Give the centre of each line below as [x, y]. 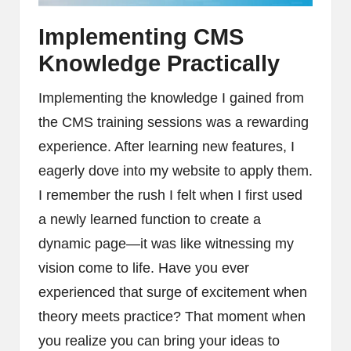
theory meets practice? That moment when [172, 317]
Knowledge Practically [159, 64]
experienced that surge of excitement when [173, 293]
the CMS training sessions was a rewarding [174, 123]
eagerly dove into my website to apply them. [175, 171]
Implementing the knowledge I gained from [171, 98]
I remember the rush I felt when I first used [170, 195]
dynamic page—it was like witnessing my [166, 244]
